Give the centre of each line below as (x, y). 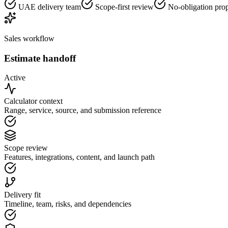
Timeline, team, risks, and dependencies (68, 204)
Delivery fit (22, 195)
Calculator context (33, 101)
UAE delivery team (49, 7)
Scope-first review (123, 7)
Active (15, 78)
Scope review (26, 148)
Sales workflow (29, 38)
